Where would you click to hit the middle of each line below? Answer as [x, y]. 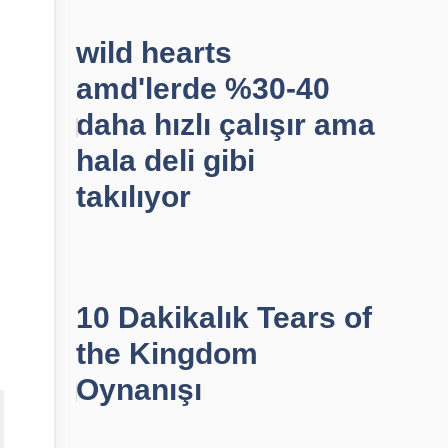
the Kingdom [167, 353]
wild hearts [154, 52]
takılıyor [133, 196]
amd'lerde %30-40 [203, 88]
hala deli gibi [165, 160]
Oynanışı [139, 389]
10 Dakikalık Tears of [224, 317]
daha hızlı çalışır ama [225, 124]
